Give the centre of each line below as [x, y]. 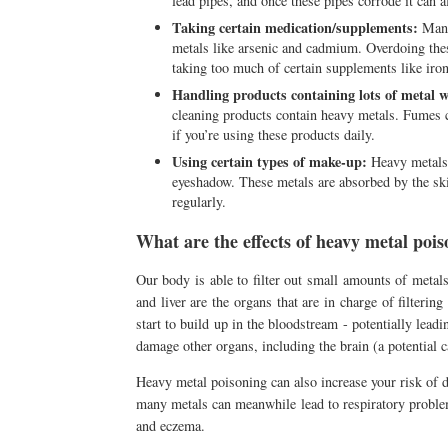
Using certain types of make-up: [269, 162]
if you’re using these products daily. [273, 135]
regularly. [198, 202]
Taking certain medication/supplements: [294, 27]
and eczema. [170, 426]
